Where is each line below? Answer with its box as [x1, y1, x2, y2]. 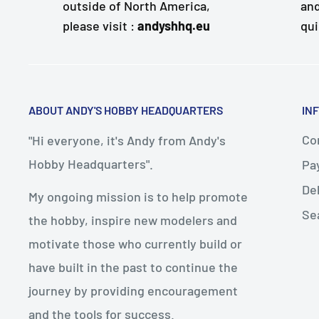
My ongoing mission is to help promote [28, 189, 248, 205]
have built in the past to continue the [28, 259, 238, 276]
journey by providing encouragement [28, 283, 238, 299]
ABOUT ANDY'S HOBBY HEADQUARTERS [28, 103, 223, 117]
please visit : [63, 17, 137, 33]
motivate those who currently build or [28, 236, 242, 252]
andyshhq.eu [137, 17, 210, 33]
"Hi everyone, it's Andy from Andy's [28, 132, 226, 149]
